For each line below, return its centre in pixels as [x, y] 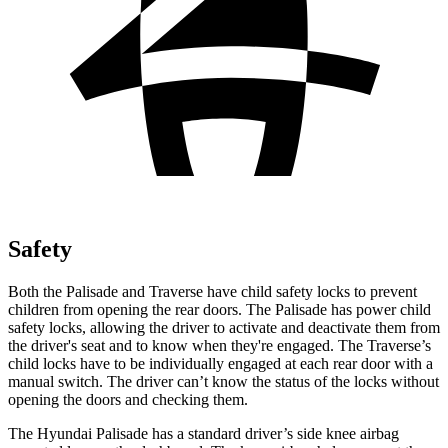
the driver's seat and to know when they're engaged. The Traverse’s [219, 345]
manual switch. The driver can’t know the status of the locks [199, 381]
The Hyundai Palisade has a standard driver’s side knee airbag [203, 433]
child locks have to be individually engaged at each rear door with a [220, 363]
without [415, 381]
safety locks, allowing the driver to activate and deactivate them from [224, 327]
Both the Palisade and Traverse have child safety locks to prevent [212, 291]
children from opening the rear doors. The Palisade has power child [219, 309]
